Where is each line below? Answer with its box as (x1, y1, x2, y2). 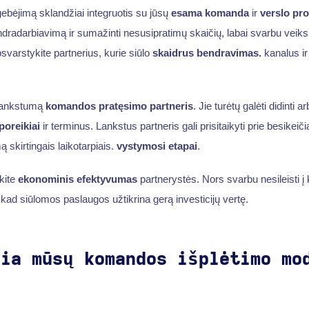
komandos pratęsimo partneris (45, 100, 193, 112)
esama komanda (170, 7, 249, 19)
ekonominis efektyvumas (17, 172, 137, 185)
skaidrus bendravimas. (152, 47, 261, 59)
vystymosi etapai (116, 140, 197, 152)
